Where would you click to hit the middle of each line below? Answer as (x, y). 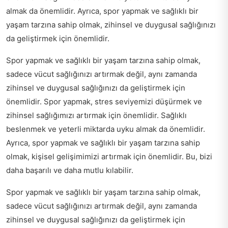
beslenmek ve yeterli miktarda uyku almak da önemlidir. (106, 129)
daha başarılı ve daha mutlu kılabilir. (70, 170)
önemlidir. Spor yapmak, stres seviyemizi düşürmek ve (104, 102)
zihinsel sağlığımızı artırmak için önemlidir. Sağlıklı (96, 116)
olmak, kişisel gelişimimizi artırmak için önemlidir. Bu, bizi (109, 157)
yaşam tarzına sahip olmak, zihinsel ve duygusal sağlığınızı (111, 25)
